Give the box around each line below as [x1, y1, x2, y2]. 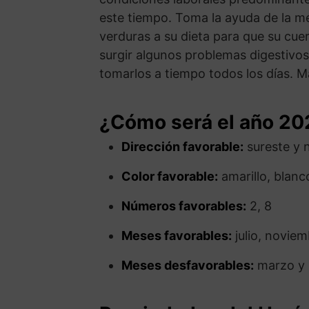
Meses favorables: [121, 228, 232, 243]
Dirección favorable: [121, 139, 243, 154]
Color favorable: [121, 169, 218, 183]
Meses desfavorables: [121, 258, 254, 272]
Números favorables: [121, 199, 246, 213]
